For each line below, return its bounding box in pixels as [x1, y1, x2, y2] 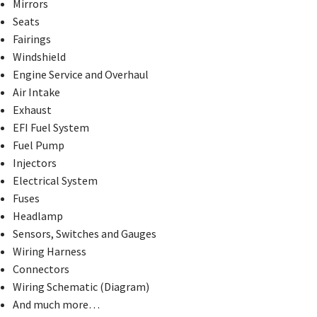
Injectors [12, 155, 57, 170]
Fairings [12, 31, 51, 46]
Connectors [12, 261, 69, 276]
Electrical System [12, 173, 98, 188]
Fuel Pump [12, 137, 64, 152]
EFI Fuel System [12, 120, 89, 134]
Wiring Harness [12, 243, 86, 258]
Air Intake [12, 84, 60, 99]
